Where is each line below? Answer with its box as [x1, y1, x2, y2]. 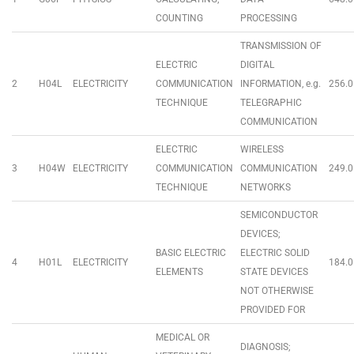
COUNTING [156, 13, 203, 24]
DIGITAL [240, 59, 274, 70]
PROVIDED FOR [240, 304, 305, 315]
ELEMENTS [156, 266, 203, 277]
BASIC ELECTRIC [156, 247, 226, 258]
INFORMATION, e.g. [240, 78, 321, 89]
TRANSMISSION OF [240, 40, 322, 51]
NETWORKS [240, 182, 291, 193]
